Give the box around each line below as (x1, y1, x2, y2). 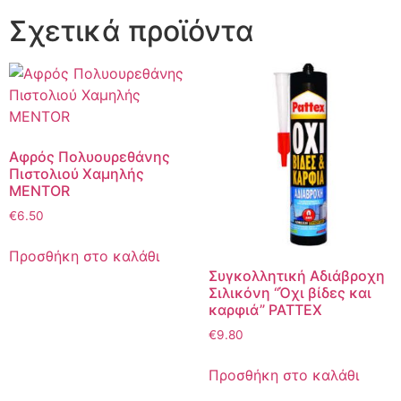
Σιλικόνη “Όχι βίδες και (208, 284, 371, 303)
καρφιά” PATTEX (208, 301, 322, 320)
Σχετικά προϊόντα (9, 13, 254, 48)
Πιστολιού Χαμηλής (9, 164, 144, 183)
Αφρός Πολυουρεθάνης (9, 147, 170, 166)
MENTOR (9, 181, 70, 200)
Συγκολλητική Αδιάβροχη (208, 267, 385, 286)
